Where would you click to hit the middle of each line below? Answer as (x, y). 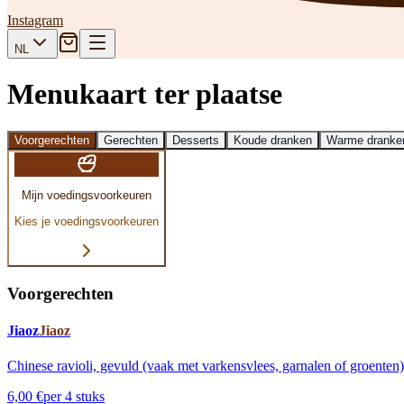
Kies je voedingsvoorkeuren (87, 221)
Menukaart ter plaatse (145, 94)
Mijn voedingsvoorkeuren (87, 196)
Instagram (35, 20)
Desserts (196, 140)
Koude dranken (273, 140)
